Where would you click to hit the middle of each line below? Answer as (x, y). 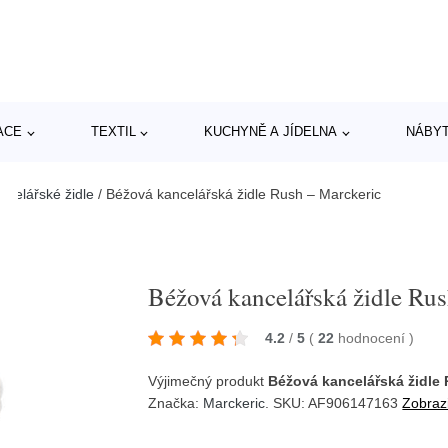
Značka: (176, 402)
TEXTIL (113, 131)
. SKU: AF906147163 (334, 402)
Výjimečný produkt (208, 380)
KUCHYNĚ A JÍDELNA (271, 131)
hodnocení (374, 337)
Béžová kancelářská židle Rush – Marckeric (243, 194)
